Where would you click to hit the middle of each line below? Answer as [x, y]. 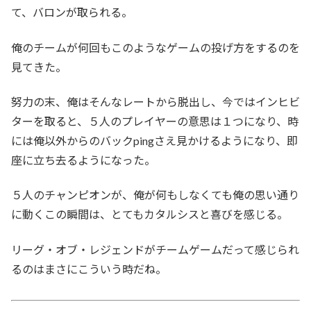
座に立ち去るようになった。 [83, 160]
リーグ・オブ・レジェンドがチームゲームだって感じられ [155, 249]
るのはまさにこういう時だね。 [89, 269]
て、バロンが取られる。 [72, 12]
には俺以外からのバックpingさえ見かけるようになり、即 [154, 140]
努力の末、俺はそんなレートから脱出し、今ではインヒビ [155, 101]
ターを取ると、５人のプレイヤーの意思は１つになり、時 [155, 121]
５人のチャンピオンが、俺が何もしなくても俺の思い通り [155, 195]
